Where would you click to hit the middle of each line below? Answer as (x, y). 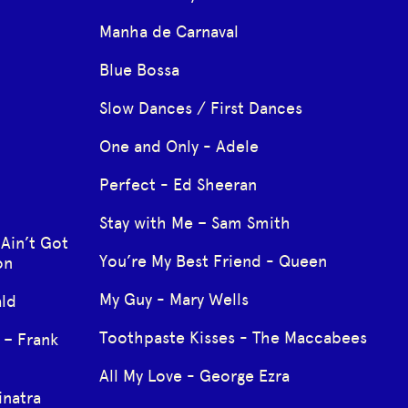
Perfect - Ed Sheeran (178, 184)
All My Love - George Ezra (194, 376)
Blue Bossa (139, 70)
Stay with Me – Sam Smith (194, 223)
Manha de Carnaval (168, 31)
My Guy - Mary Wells (173, 299)
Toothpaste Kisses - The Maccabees (233, 337)
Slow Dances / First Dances (200, 108)
